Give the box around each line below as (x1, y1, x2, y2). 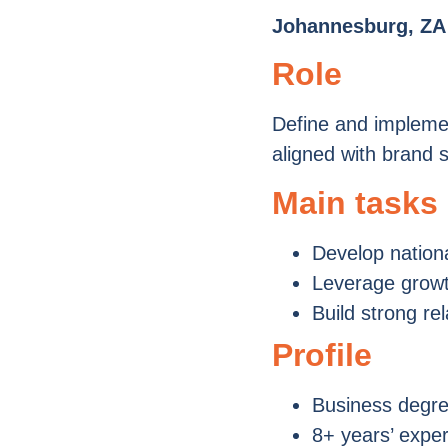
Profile (272, 336, 372, 373)
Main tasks (272, 184, 438, 221)
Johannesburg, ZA (272, 15, 446, 37)
